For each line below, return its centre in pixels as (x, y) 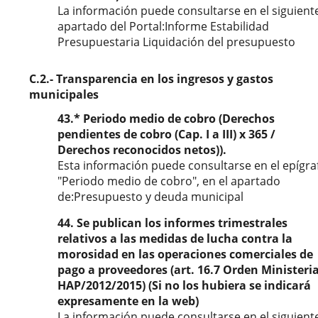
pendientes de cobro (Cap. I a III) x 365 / (166, 134)
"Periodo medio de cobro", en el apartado (169, 181)
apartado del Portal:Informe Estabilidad (163, 26)
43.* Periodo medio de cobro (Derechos (166, 119)
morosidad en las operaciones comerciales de (185, 254)
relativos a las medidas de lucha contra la (175, 238)
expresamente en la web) (128, 301)
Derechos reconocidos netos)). (142, 150)
